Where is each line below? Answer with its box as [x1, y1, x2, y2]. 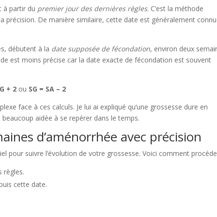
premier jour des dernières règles [37, 4, 148, 13]
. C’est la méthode [147, 4, 204, 13]
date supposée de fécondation [51, 44, 151, 53]
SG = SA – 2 [29, 84, 66, 93]
